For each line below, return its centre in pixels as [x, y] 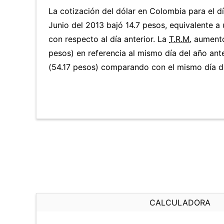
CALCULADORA [180, 202]
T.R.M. [180, 39]
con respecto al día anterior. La [109, 39]
